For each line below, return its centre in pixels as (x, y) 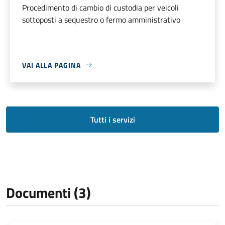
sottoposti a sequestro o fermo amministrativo (101, 19)
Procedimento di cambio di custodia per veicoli (100, 7)
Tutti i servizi (113, 119)
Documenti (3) (48, 192)
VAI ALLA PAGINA (51, 65)
